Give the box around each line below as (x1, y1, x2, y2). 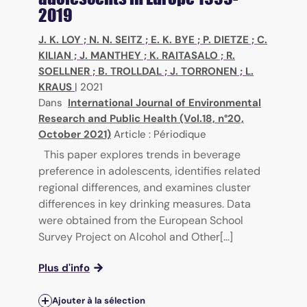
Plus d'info (38, 261, 90, 275)
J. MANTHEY (79, 49, 141, 63)
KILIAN (38, 49, 71, 63)
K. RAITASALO (149, 49, 218, 63)
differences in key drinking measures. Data (38, 197, 251, 212)
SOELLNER (38, 64, 90, 79)
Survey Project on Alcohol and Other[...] (38, 230, 233, 245)
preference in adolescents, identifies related (38, 164, 260, 179)
